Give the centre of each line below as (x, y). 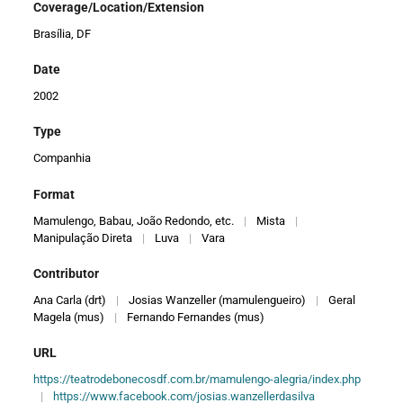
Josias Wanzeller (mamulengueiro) (218, 300)
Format (54, 194)
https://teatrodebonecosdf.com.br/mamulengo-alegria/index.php (197, 380)
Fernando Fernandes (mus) (196, 318)
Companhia (63, 158)
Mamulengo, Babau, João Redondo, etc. (134, 220)
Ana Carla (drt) (70, 300)
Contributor (67, 274)
